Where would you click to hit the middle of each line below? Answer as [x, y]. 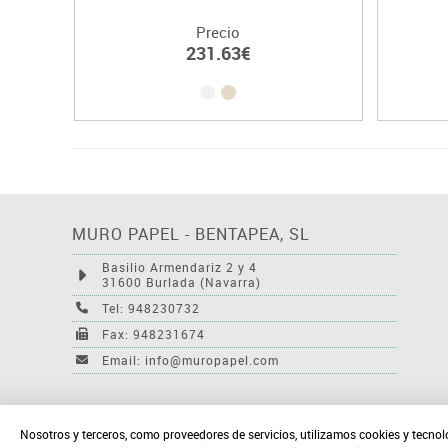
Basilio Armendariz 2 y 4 [179, 266]
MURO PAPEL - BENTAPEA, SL [191, 233]
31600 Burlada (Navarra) [181, 281]
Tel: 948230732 [151, 307]
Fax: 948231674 [153, 333]
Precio [218, 31]
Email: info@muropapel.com [190, 359]
